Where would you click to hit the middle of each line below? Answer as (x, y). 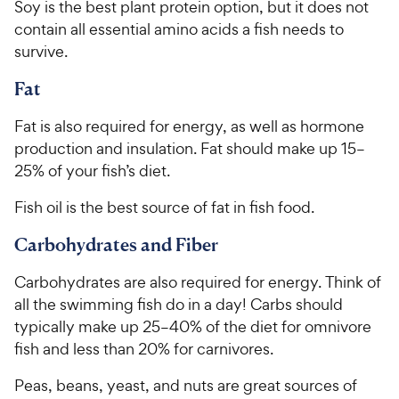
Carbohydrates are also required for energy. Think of (198, 281)
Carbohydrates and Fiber (116, 244)
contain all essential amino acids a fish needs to (179, 28)
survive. (41, 51)
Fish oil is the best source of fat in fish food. (164, 207)
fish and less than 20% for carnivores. (144, 348)
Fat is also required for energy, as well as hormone (189, 126)
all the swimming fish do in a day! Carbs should (179, 304)
